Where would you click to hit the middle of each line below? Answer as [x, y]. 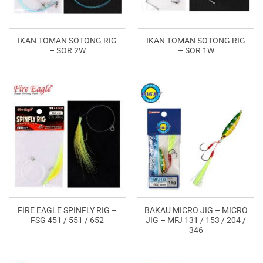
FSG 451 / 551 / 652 [67, 220]
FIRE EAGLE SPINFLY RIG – [67, 210]
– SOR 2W [67, 50]
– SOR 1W [196, 50]
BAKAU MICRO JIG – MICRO [196, 210]
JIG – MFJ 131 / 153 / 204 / [196, 220]
